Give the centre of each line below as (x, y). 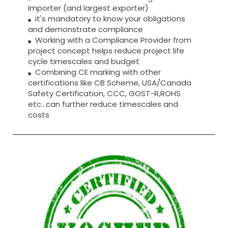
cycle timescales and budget (84, 62)
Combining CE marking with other (96, 72)
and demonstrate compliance (85, 30)
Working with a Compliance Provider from (111, 40)
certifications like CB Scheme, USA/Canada (110, 83)
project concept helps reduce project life (106, 51)
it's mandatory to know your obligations (108, 19)
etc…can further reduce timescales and (103, 104)
